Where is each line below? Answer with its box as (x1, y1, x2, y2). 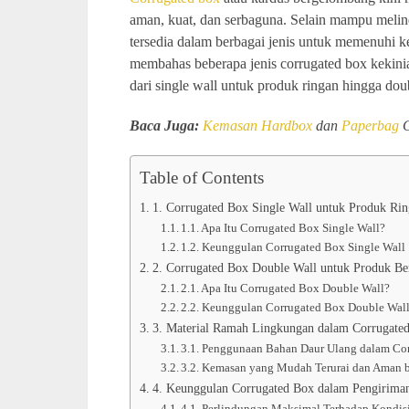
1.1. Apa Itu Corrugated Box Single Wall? (181, 220, 386, 235)
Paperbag (341, 117, 399, 133)
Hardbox (261, 117, 312, 133)
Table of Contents (140, 167, 264, 187)
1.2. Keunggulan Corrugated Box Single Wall (181, 239, 406, 254)
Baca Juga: (130, 117, 203, 133)
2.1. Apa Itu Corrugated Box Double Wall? (181, 280, 391, 295)
